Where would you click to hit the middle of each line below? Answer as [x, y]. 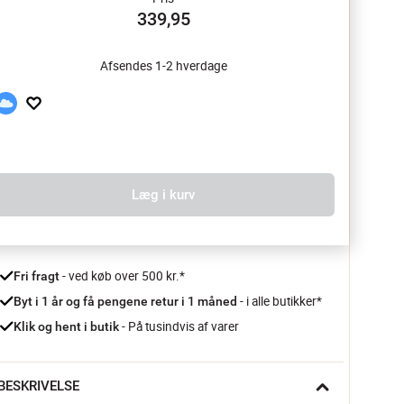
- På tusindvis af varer [179, 326]
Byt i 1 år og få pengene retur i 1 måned [127, 301]
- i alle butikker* [281, 301]
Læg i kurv [163, 195]
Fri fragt [37, 276]
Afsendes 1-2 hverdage [163, 66]
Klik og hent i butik [66, 326]
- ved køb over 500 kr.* [122, 276]
